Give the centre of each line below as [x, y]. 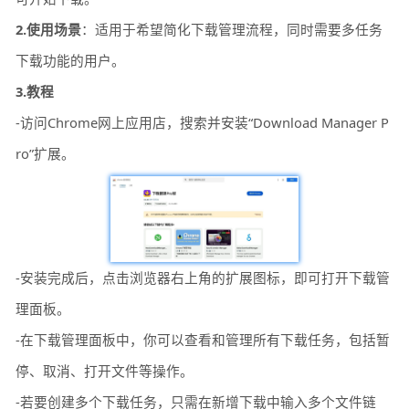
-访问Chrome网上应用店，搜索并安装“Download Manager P [203, 123]
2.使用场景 [49, 30]
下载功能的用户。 [71, 61]
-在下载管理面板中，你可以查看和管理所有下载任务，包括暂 [203, 340]
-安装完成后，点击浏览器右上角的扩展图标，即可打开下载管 [203, 278]
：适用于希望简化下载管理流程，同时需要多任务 [232, 30]
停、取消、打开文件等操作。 [105, 371]
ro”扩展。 [46, 154]
